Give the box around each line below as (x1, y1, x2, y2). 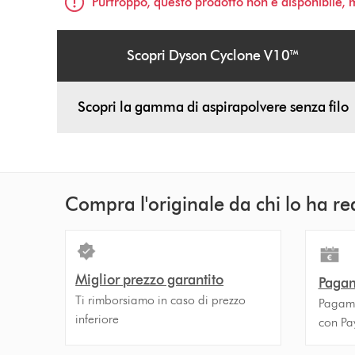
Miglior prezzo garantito (75, 271, 224, 288)
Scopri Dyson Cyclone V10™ (126, 47, 300, 64)
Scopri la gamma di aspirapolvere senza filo (77, 98, 349, 116)
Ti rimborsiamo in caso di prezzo (75, 292, 246, 307)
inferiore (75, 311, 120, 326)
